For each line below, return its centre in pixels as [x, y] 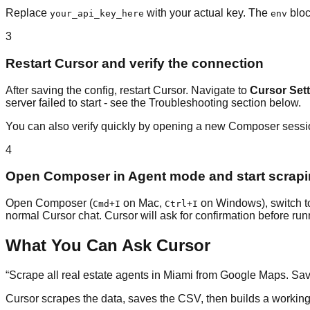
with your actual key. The [207, 13]
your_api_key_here [97, 14]
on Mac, [143, 203]
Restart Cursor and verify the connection [135, 64]
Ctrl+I [181, 204]
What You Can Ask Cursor [108, 246]
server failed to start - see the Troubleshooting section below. [153, 102]
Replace [28, 13]
